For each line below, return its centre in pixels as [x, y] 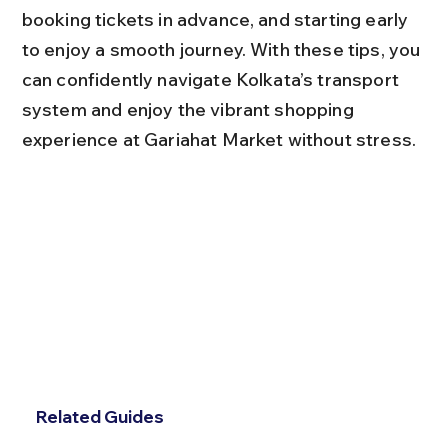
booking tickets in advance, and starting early [217, 19]
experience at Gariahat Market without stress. [219, 139]
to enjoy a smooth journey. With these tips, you [223, 49]
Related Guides [99, 416]
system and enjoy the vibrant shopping [189, 109]
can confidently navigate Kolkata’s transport [212, 79]
